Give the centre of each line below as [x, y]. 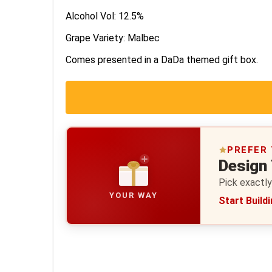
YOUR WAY [134, 195]
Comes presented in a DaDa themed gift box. [162, 60]
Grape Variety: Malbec [113, 38]
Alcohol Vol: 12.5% [105, 16]
